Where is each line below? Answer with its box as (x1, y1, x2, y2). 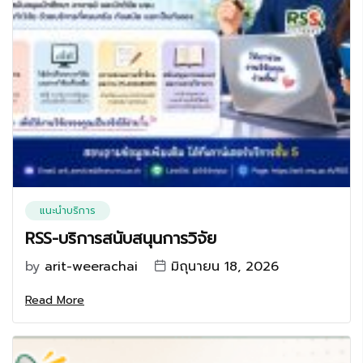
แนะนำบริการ (40, 203, 96, 218)
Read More (25, 292, 84, 309)
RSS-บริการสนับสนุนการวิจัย (25, 226, 216, 250)
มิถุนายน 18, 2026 (171, 257, 279, 276)
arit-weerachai (45, 257, 138, 276)
